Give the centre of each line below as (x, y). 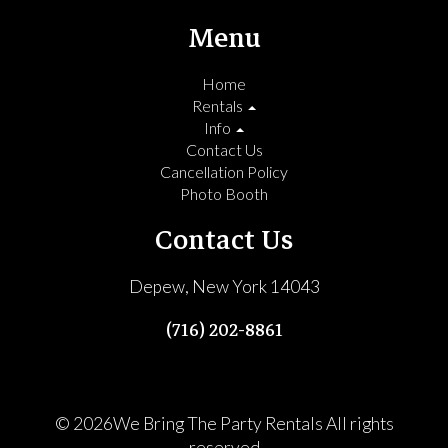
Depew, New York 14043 (224, 287)
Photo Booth (224, 194)
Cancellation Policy (224, 172)
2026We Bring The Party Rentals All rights (233, 424)
